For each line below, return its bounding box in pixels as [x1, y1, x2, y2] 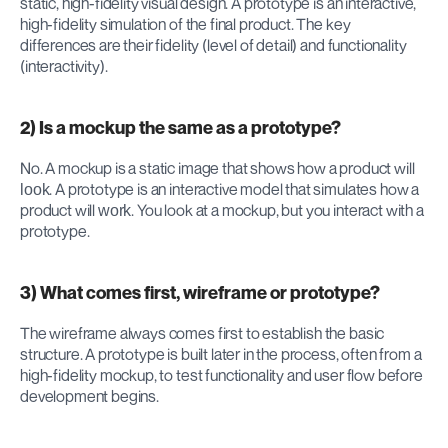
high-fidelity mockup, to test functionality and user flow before [20, 364, 423, 385]
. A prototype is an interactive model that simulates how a [49, 178, 420, 199]
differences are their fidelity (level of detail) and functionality [20, 34, 407, 55]
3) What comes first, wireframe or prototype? [20, 281, 380, 303]
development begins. [20, 385, 159, 406]
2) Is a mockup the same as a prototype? [20, 116, 341, 138]
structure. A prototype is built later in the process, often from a [20, 343, 422, 364]
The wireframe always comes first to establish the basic [20, 322, 385, 343]
